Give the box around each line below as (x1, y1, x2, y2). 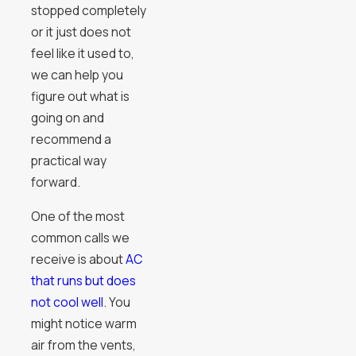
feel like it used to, (30, 44, 134, 63)
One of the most (30, 207, 125, 225)
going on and (30, 109, 104, 127)
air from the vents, (30, 335, 136, 354)
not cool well (30, 292, 103, 311)
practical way (30, 152, 106, 170)
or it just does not (30, 23, 131, 41)
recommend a (30, 130, 111, 149)
